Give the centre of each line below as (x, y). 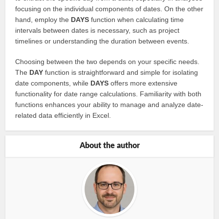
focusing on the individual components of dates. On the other (109, 9)
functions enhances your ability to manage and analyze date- (109, 105)
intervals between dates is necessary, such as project (98, 30)
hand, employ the (43, 20)
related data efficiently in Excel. (63, 115)
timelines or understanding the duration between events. (102, 41)
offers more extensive (143, 83)
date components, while (53, 83)
